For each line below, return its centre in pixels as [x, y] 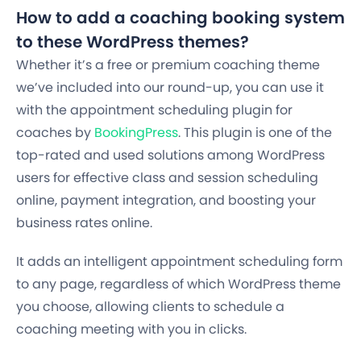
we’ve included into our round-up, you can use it [170, 88]
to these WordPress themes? [133, 42]
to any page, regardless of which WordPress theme [178, 284]
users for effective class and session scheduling [167, 178]
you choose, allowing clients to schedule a [150, 307]
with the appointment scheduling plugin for [154, 110]
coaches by [55, 133]
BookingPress [136, 133]
